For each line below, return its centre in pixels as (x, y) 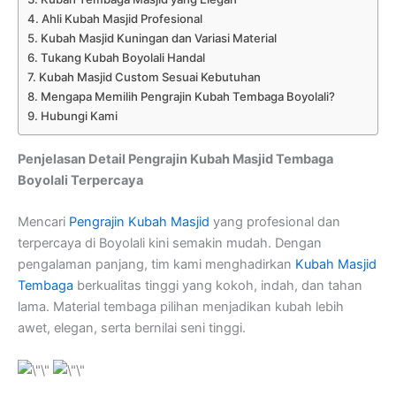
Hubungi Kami (79, 116)
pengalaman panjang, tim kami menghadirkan (156, 264)
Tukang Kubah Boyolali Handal (122, 58)
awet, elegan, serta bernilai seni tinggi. (132, 327)
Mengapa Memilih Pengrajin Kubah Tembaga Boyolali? (187, 97)
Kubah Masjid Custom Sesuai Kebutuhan (149, 77)
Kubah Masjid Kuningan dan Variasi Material (158, 38)
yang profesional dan (275, 221)
